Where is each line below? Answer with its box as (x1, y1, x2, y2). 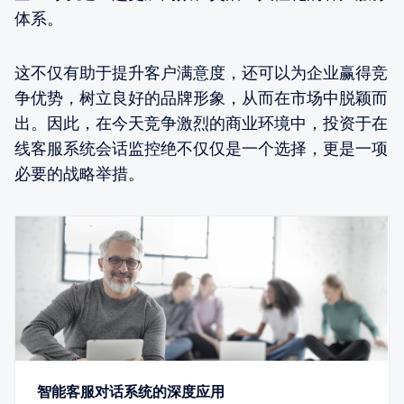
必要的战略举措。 (14, 164, 144, 184)
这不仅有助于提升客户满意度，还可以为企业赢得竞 (14, 63, 388, 83)
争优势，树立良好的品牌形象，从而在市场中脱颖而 (14, 88, 388, 108)
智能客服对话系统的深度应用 (37, 382, 225, 401)
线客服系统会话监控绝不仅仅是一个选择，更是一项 (14, 139, 388, 159)
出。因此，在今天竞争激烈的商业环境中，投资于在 (14, 114, 388, 133)
